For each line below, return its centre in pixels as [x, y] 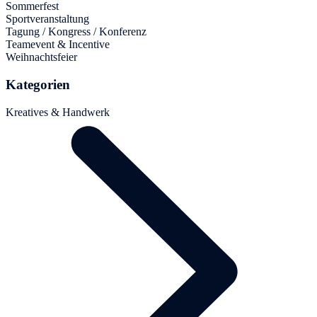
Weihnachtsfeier [41, 57]
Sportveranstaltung [47, 19]
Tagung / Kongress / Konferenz [76, 32]
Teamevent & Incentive [58, 45]
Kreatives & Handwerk [58, 112]
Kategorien [38, 84]
